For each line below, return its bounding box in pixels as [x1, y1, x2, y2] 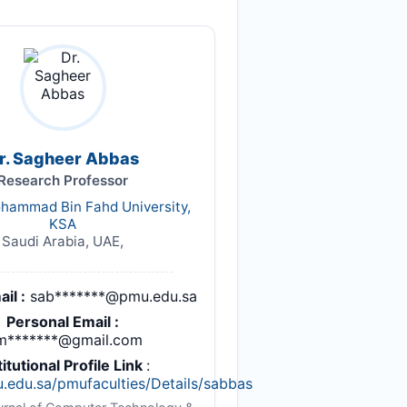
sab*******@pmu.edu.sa [29, 286, 197, 305]
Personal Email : [6, 312, 119, 331]
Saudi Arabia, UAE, [2, 232, 124, 250]
